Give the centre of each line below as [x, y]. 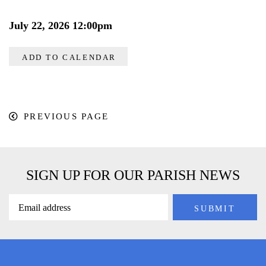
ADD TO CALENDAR [69, 57]
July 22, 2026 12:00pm [61, 25]
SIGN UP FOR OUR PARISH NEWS [133, 175]
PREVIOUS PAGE [66, 116]
